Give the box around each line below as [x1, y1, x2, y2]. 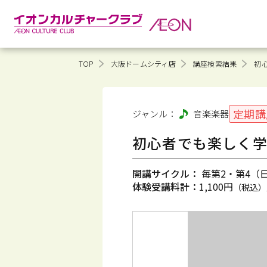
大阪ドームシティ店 [110, 58, 176, 69]
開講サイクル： [132, 166, 199, 181]
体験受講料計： [132, 179, 199, 194]
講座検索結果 [193, 58, 237, 69]
